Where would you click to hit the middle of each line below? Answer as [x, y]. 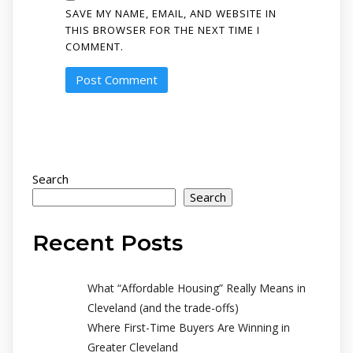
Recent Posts [108, 242]
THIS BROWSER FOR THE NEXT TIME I [162, 30]
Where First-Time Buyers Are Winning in [189, 327]
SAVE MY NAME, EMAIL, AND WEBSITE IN [171, 13]
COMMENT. [94, 46]
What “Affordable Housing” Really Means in [197, 288]
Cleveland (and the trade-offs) [163, 307]
